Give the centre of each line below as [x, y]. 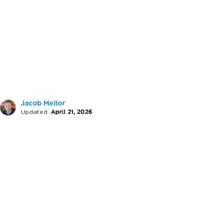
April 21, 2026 [72, 112]
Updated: [35, 112]
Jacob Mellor [43, 103]
